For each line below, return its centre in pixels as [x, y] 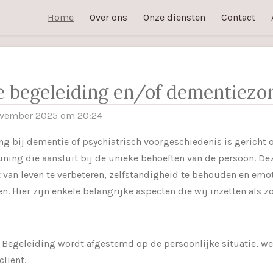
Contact [238, 17]
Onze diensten [174, 17]
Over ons [108, 17]
